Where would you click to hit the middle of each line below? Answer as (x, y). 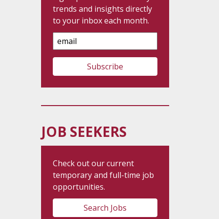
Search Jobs (105, 208)
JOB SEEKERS (84, 131)
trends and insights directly (102, 9)
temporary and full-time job (103, 175)
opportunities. (79, 187)
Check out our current (93, 163)
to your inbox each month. (101, 21)
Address (68, 49)
